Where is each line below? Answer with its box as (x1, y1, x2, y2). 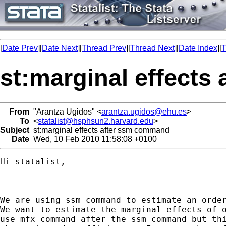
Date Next (42, 44, 78, 52)
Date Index (179, 44, 217, 52)
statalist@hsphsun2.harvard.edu (38, 116, 153, 125)
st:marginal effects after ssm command (29, 125, 169, 134)
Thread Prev (82, 44, 126, 52)
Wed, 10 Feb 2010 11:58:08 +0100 (29, 134, 157, 143)
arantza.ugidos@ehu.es (101, 107, 187, 116)
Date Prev (2, 44, 38, 52)
